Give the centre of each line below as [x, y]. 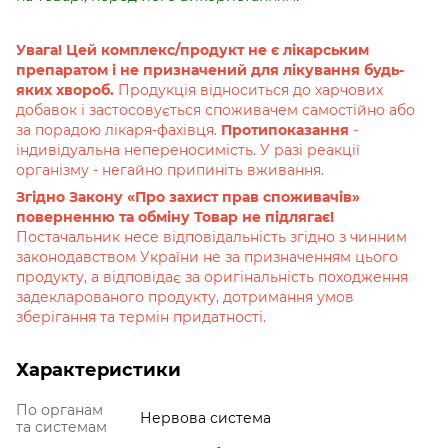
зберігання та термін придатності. [141, 317]
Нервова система [205, 418]
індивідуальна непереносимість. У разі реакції [188, 150]
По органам [59, 410]
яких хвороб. [67, 90]
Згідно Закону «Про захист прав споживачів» [188, 197]
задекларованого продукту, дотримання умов [185, 297]
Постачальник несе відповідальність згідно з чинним [211, 237]
